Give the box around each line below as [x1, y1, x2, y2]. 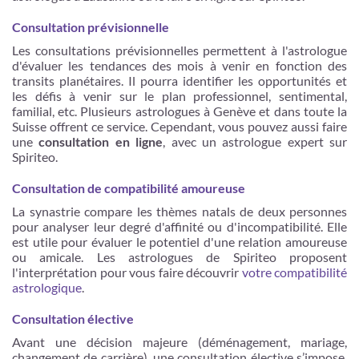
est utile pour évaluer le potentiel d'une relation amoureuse [12, 233, 347, 249]
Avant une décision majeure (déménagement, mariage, [12, 333, 347, 349]
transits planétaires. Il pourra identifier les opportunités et [12, 72, 347, 88]
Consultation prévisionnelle [12, 18, 169, 34]
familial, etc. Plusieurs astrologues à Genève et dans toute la [12, 103, 347, 119]
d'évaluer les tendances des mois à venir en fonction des [12, 57, 347, 73]
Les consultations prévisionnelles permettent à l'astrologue [12, 42, 347, 58]
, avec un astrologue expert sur [163, 133, 347, 149]
